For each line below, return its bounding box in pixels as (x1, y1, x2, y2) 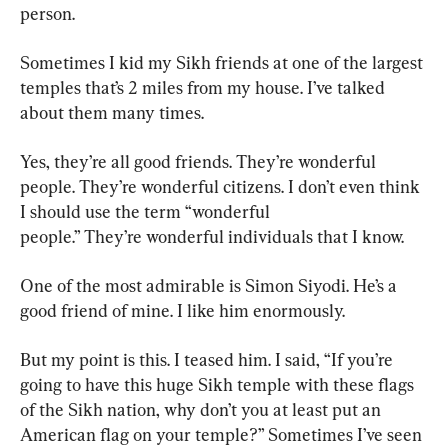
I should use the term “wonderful (20, 200, 274, 222)
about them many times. (20, 101, 204, 123)
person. (20, 2, 75, 24)
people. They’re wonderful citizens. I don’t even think (20, 175, 424, 197)
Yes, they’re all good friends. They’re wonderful (20, 150, 380, 172)
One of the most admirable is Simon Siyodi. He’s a (20, 274, 401, 296)
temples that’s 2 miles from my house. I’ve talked (20, 76, 389, 98)
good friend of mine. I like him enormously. (20, 299, 345, 321)
